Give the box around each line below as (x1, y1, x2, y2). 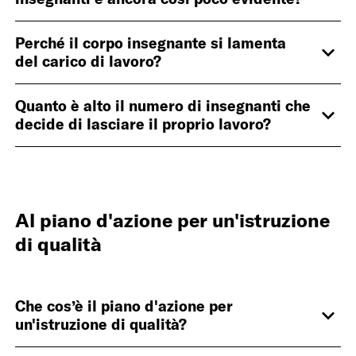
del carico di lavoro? (15, 52, 162, 72)
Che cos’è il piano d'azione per (15, 296, 234, 315)
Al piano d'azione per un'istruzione (15, 207, 331, 232)
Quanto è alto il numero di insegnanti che (15, 96, 311, 116)
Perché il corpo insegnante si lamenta (15, 33, 287, 53)
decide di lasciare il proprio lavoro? (15, 114, 272, 134)
